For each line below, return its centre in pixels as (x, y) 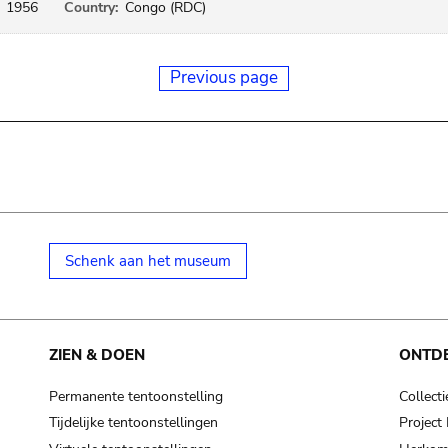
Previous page (224, 77)
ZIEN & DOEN (96, 355)
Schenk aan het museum (147, 261)
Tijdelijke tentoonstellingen (133, 423)
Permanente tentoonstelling (135, 396)
